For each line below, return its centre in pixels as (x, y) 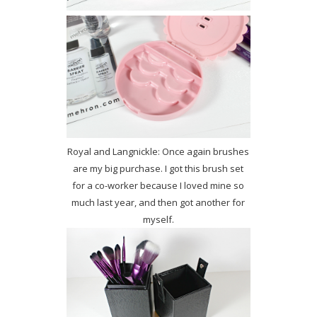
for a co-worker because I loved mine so (158, 186)
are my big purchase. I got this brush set (158, 169)
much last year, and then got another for (158, 203)
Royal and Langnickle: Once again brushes (158, 152)
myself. (158, 220)
